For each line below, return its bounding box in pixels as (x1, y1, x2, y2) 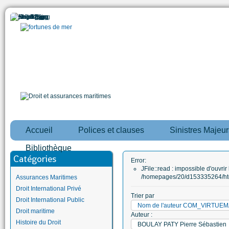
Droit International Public (16, 196, 84, 203)
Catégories (13, 153, 56, 165)
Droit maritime (16, 208, 55, 215)
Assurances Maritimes (16, 174, 77, 181)
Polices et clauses (78, 126, 144, 134)
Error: (131, 157, 146, 164)
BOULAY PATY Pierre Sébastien (138, 221, 226, 228)
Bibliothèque (26, 144, 72, 152)
